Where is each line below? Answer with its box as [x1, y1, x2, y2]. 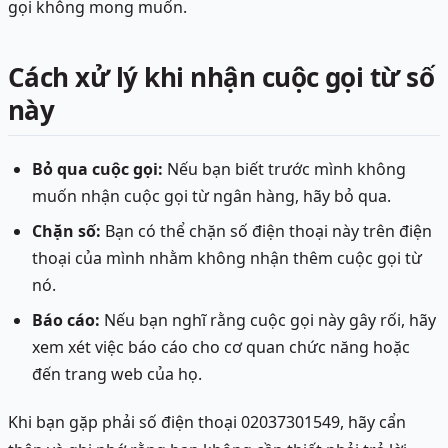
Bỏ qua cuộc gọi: [32, 158, 163, 181]
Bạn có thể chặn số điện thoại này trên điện [101, 220, 432, 243]
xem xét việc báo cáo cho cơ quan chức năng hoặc [32, 336, 410, 359]
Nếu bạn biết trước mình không [163, 158, 406, 181]
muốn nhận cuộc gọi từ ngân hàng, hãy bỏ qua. [32, 185, 391, 208]
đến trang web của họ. [32, 363, 202, 386]
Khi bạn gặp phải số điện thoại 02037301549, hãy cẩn [8, 411, 406, 434]
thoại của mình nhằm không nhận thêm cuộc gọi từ [32, 247, 422, 270]
